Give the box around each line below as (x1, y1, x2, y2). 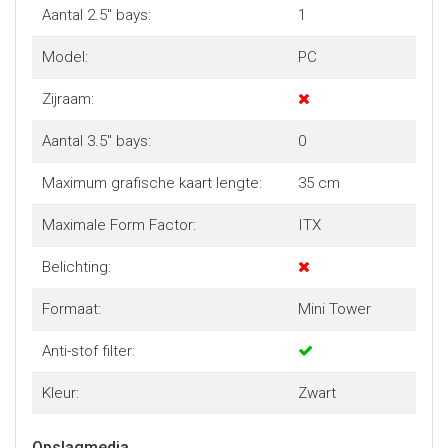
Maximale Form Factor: (41, 216, 196, 234)
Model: (41, 48, 88, 66)
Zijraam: (41, 90, 94, 108)
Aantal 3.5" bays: (41, 132, 151, 150)
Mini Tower (297, 300, 371, 318)
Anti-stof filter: (41, 342, 135, 360)
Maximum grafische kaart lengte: (41, 174, 262, 192)
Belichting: (41, 258, 111, 276)
